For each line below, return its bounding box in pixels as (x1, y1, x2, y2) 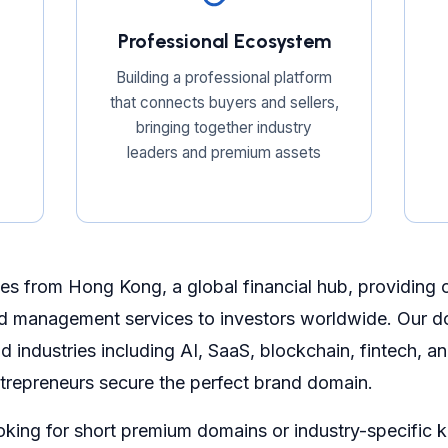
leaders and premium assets (127, 143, 321, 162)
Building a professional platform (116, 68, 332, 87)
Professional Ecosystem (117, 29, 331, 53)
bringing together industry (136, 118, 312, 137)
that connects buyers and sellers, (109, 93, 339, 112)
